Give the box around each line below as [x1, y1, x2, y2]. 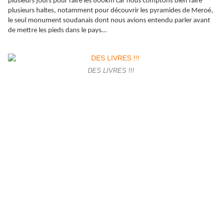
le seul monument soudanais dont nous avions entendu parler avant [8, 16, 210, 24]
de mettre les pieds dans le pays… [8, 26, 107, 34]
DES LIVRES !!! [88, 67, 134, 75]
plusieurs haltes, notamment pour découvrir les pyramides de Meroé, [8, 6, 213, 14]
